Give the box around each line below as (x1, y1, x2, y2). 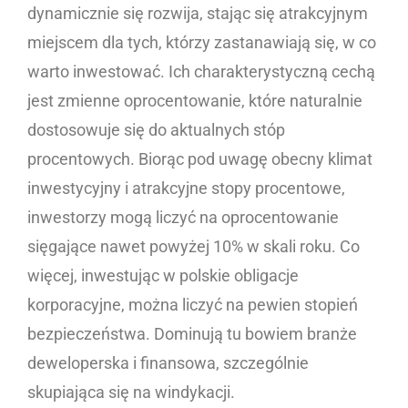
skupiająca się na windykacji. (27, 382, 239, 403)
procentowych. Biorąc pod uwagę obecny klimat (27, 149, 372, 169)
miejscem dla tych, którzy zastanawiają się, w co (27, 33, 376, 53)
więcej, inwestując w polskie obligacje (27, 266, 299, 286)
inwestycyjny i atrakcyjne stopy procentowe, (27, 178, 345, 199)
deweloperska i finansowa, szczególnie (27, 353, 309, 373)
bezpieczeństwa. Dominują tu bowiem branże (27, 324, 357, 344)
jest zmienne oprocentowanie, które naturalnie (27, 91, 362, 111)
